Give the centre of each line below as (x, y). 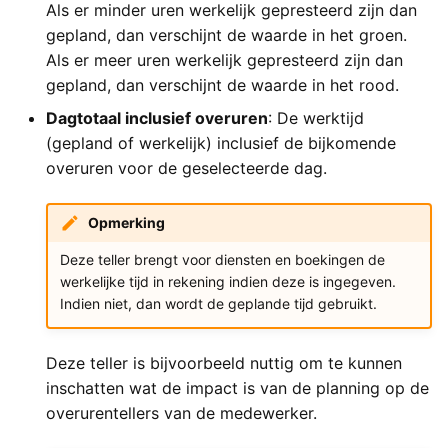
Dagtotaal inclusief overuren (157, 118)
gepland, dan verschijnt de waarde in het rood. (222, 85)
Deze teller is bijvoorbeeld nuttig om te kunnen (224, 362)
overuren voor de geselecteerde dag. (186, 168)
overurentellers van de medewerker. (181, 412)
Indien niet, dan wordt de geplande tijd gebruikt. (218, 304)
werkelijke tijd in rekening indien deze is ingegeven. (227, 282)
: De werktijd (316, 118)
